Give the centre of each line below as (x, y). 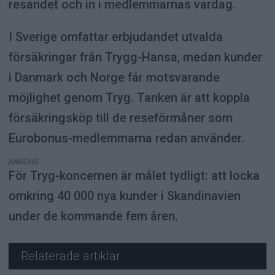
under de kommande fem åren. (93, 216)
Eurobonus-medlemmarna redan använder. (126, 138)
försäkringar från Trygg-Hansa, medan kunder (135, 57)
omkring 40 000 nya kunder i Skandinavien (124, 196)
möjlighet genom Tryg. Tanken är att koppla (129, 98)
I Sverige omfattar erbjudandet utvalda (115, 37)
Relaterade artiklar (71, 256)
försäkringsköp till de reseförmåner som (120, 118)
